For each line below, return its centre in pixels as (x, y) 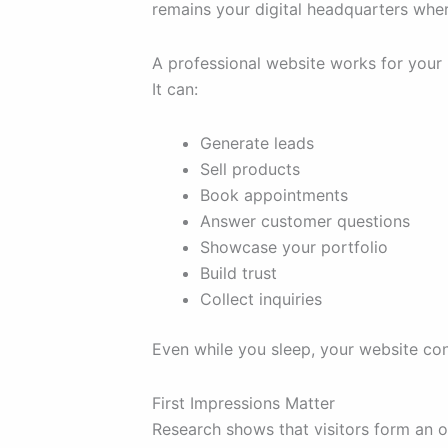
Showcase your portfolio (294, 247)
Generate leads (257, 143)
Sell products (250, 169)
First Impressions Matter (243, 403)
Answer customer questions (305, 221)
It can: (175, 89)
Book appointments (274, 195)
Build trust (238, 273)
